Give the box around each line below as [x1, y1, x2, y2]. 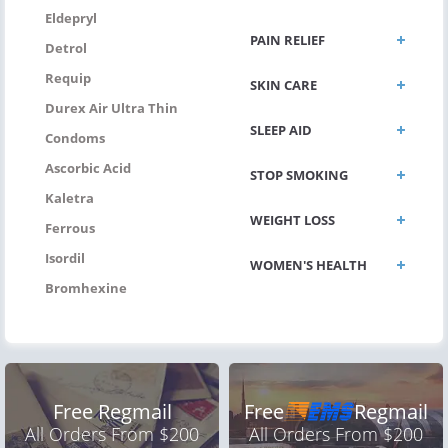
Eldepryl [45, 8, 97, 27]
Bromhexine [45, 278, 127, 297]
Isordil [45, 248, 85, 267]
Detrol [45, 38, 87, 57]
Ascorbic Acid [45, 158, 131, 177]
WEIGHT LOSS [250, 210, 335, 229]
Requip [45, 68, 91, 87]
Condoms [45, 128, 105, 147]
